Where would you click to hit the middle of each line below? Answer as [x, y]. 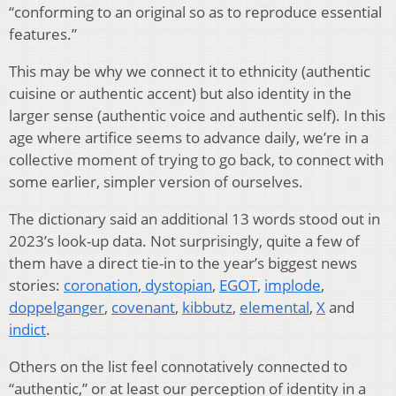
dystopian [177, 286]
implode [293, 286]
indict [27, 330]
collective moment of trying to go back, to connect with [196, 160]
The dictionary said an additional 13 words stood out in [194, 219]
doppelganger [57, 308]
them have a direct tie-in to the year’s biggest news [183, 263]
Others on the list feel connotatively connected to [178, 367]
